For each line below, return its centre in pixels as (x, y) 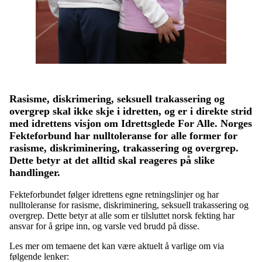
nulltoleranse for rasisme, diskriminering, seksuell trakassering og (129, 205)
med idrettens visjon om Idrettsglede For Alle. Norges (131, 124)
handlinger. (36, 173)
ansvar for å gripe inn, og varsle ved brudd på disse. (106, 226)
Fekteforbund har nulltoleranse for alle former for (123, 136)
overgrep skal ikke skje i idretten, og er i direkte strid (131, 111)
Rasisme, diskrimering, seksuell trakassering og (117, 99)
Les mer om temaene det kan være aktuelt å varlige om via (117, 246)
